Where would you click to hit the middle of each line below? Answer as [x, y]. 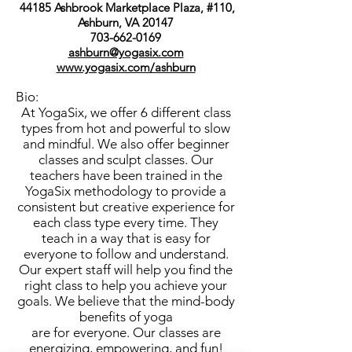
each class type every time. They [126, 222]
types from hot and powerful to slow [126, 128]
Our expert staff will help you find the [126, 269]
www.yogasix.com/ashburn [126, 67]
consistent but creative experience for [126, 207]
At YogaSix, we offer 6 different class [126, 112]
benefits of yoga [126, 317]
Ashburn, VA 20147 [126, 22]
